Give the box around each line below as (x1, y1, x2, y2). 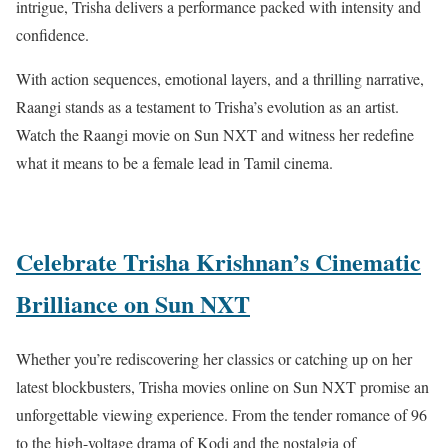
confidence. (16, 23, 89, 45)
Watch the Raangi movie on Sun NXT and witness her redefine (16, 123, 414, 145)
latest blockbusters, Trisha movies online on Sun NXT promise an (16, 375, 429, 397)
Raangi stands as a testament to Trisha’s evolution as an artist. (16, 95, 399, 117)
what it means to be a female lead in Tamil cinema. (16, 151, 333, 173)
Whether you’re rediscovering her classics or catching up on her (16, 347, 412, 369)
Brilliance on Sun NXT (16, 285, 250, 321)
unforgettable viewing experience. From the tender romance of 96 (16, 403, 427, 425)
